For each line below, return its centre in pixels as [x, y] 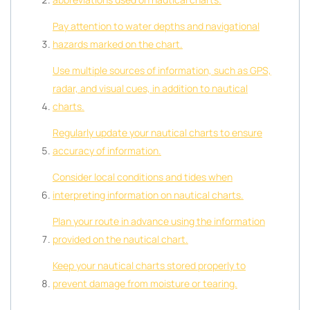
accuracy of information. [107, 151]
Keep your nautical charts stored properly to [149, 265]
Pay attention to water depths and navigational [156, 26]
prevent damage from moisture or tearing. [145, 283]
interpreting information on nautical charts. [148, 195]
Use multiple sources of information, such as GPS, [162, 70]
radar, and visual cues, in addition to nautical [150, 88]
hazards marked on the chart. [118, 44]
